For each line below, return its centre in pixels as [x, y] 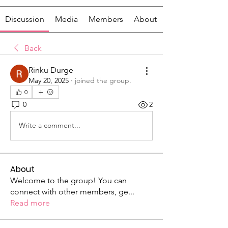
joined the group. [103, 80]
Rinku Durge [51, 70]
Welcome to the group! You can [68, 180]
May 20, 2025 [49, 80]
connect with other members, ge [69, 191]
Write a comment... [50, 125]
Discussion [24, 19]
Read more [30, 203]
